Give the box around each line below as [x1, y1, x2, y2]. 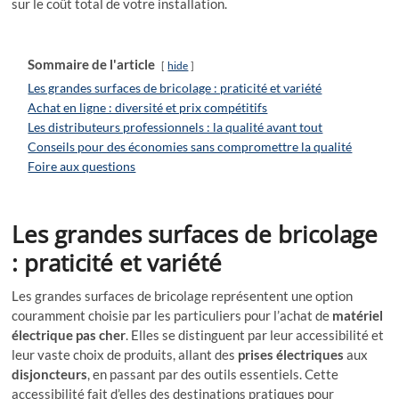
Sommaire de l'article [28, 55, 156, 72]
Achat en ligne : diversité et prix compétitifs [28, 100, 268, 115]
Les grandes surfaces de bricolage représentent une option [12, 287, 354, 304]
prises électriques [238, 346, 345, 362]
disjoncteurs [12, 365, 88, 382]
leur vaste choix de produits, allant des [12, 346, 239, 362]
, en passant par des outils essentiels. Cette [87, 365, 339, 382]
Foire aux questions [28, 159, 136, 174]
